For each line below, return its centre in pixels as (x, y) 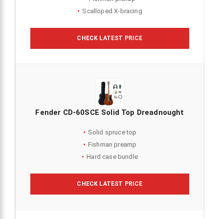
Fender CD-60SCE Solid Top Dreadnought (110, 113)
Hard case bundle (112, 157)
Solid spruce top (112, 132)
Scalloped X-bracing (112, 11)
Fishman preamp (112, 145)
